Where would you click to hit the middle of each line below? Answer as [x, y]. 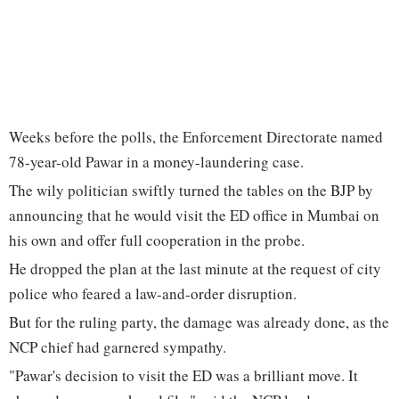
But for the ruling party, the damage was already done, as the [199, 322]
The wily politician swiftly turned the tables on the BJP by [191, 191]
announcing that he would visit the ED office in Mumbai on [194, 216]
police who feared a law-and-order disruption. [153, 294]
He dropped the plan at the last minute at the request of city [195, 269]
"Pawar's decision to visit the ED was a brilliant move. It [183, 376]
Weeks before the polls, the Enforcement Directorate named [196, 137]
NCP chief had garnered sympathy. [118, 347]
